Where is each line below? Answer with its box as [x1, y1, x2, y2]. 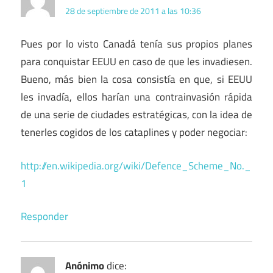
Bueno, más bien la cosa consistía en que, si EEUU [21, 71, 252, 88]
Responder [21, 208, 68, 225]
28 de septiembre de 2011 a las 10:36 [65, 4, 201, 17]
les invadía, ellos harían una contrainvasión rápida [21, 89, 252, 105]
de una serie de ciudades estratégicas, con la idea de [21, 107, 252, 123]
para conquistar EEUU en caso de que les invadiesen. [21, 54, 252, 70]
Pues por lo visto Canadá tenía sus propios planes [21, 36, 252, 52]
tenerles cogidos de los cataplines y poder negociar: [21, 124, 247, 141]
